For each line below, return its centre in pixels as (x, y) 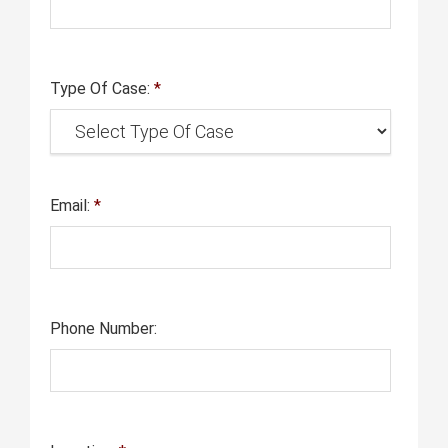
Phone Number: (103, 328)
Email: (72, 205)
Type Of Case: (102, 88)
